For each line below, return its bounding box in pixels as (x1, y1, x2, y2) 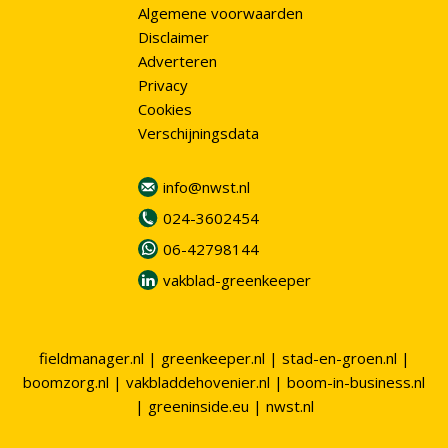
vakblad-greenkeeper (162, 270, 311, 291)
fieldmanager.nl (38, 348, 144, 368)
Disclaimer (137, 27, 209, 48)
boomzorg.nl (23, 372, 109, 392)
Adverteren (137, 51, 217, 72)
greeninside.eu (147, 396, 249, 416)
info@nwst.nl (162, 177, 250, 198)
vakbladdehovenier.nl (126, 372, 270, 392)
